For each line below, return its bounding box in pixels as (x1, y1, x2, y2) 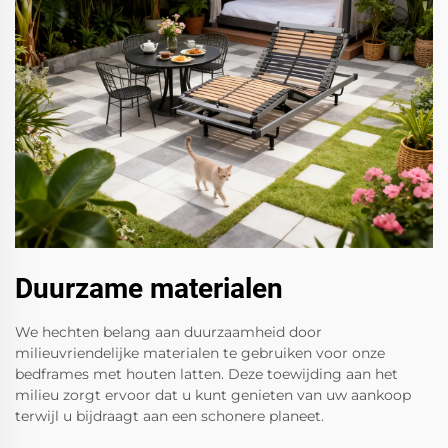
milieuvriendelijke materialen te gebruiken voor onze (15, 344, 385, 363)
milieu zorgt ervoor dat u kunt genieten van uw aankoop (15, 386, 411, 405)
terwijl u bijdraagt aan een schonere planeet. (15, 407, 324, 426)
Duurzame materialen (15, 272, 283, 306)
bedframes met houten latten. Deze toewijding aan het (15, 365, 398, 384)
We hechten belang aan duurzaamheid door (15, 323, 322, 342)
